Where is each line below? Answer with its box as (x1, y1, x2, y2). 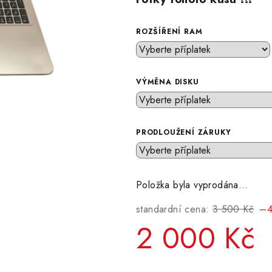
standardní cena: (136, 202, 209, 216)
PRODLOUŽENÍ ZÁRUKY (136, 127, 231, 138)
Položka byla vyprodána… (136, 178, 248, 192)
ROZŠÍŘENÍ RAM (136, 26, 203, 37)
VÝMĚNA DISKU (136, 76, 199, 87)
